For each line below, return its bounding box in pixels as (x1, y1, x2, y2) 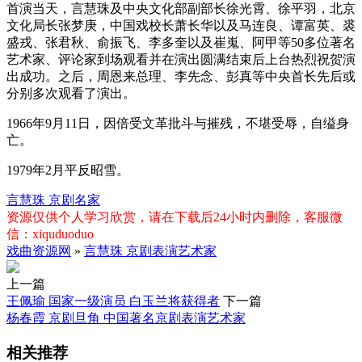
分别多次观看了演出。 (6, 86, 136, 101)
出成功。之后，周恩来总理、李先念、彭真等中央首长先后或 (6, 69, 356, 84)
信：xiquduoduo (6, 227, 94, 242)
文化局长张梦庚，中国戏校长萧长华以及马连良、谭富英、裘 (6, 19, 356, 33)
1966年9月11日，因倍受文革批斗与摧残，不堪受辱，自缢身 (6, 116, 349, 131)
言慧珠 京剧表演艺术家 (84, 244, 217, 259)
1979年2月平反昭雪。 (6, 163, 129, 178)
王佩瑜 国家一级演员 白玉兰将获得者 (6, 294, 220, 309)
